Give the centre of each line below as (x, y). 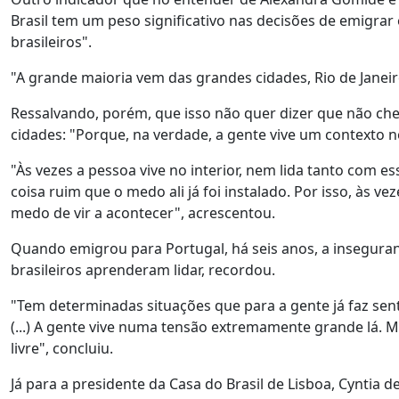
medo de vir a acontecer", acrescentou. (147, 213)
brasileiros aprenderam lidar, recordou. (145, 270)
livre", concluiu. (62, 348)
